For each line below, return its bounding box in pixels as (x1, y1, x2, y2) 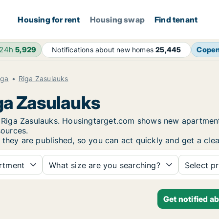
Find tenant (154, 15, 198, 24)
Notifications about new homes (52, 45, 156, 54)
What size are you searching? (49, 160, 160, 170)
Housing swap (89, 15, 145, 24)
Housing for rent (18, 15, 80, 24)
